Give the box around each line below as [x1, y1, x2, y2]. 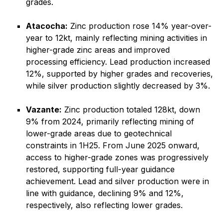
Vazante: [26, 105, 62, 114]
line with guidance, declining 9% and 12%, [26, 188, 184, 198]
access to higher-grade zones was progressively [26, 152, 209, 162]
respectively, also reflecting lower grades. [26, 200, 183, 210]
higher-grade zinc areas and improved [26, 45, 170, 55]
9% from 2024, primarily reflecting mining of [26, 116, 194, 126]
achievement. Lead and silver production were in [26, 176, 209, 186]
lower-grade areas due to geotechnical [26, 128, 172, 138]
